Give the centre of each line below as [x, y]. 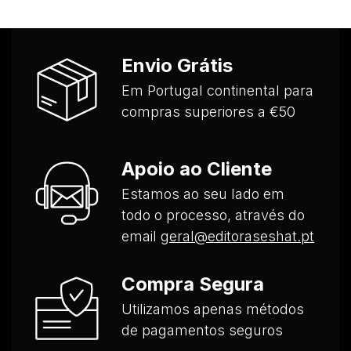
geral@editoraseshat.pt [237, 236]
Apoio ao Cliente [197, 169]
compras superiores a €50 [208, 112]
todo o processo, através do [213, 215]
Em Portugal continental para [217, 90]
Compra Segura [193, 284]
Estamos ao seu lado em [203, 194]
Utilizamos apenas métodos [213, 309]
